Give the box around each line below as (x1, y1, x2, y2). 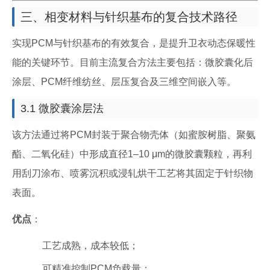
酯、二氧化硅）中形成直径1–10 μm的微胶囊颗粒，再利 (12, 149, 252, 159)
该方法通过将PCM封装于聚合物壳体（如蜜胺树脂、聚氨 (12, 130, 256, 140)
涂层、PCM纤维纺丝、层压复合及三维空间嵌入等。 (12, 77, 236, 87)
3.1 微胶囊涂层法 (20, 102, 104, 115)
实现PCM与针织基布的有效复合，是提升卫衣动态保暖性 (12, 38, 256, 48)
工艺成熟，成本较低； (42, 240, 139, 251)
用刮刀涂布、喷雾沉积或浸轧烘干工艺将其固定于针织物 (12, 168, 253, 178)
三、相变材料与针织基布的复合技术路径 (20, 10, 237, 24)
